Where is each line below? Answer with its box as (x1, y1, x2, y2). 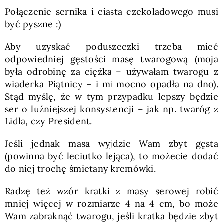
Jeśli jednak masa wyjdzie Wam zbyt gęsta (4, 137, 219, 149)
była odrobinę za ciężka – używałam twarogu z (4, 65, 219, 77)
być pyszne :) (4, 18, 61, 30)
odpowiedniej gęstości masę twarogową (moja (4, 53, 219, 65)
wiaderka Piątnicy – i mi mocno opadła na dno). (4, 78, 219, 90)
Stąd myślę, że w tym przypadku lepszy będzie (4, 90, 219, 102)
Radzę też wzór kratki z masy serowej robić (4, 185, 219, 197)
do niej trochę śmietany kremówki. (4, 162, 156, 174)
